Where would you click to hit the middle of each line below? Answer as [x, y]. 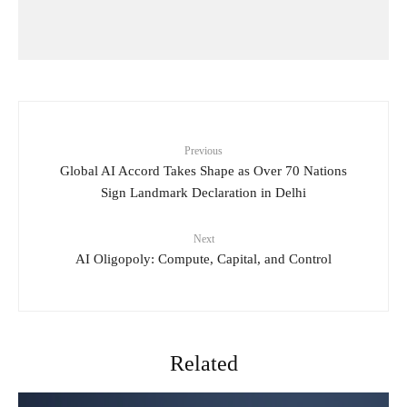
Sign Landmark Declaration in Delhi [203, 192]
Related [203, 363]
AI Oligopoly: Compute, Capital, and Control [203, 258]
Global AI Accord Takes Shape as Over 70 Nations [203, 170]
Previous [203, 150]
